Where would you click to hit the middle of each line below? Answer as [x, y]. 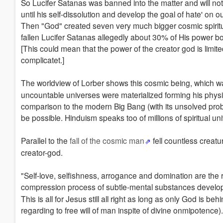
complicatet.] [43, 60]
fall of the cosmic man [107, 140]
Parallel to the [45, 140]
